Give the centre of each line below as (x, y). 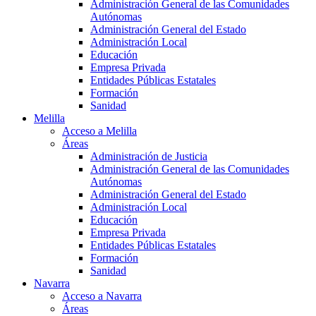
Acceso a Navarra (102, 296)
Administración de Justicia (149, 157)
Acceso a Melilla (99, 131)
